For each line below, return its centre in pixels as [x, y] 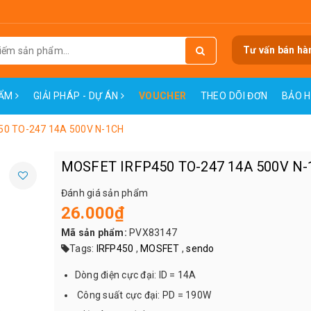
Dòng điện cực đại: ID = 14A [135, 275]
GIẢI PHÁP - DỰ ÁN [77, 96]
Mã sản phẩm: [94, 233]
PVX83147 [152, 233]
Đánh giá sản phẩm [104, 193]
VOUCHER [162, 96]
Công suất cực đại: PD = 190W [143, 295]
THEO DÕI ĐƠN [234, 96]
